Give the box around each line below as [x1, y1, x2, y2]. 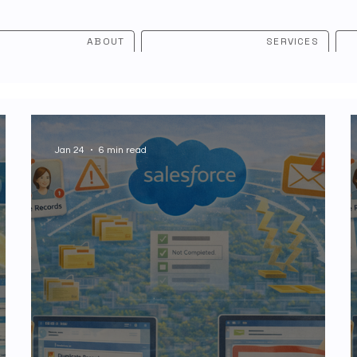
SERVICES [266, 34, 319, 48]
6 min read [99, 144, 147, 155]
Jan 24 [55, 144, 85, 155]
